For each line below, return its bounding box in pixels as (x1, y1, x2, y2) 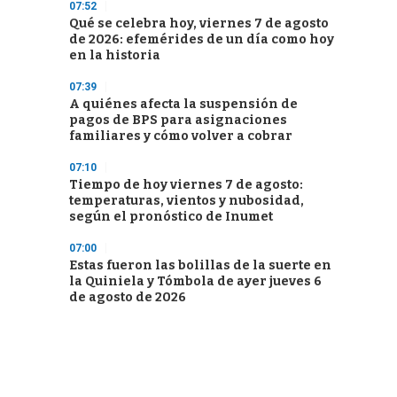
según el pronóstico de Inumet (69, 209, 273, 224)
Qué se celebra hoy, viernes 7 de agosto (69, 16, 329, 31)
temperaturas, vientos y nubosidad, (69, 193, 304, 208)
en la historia (69, 48, 160, 63)
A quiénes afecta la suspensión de (69, 97, 298, 112)
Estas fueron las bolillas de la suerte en (69, 258, 331, 273)
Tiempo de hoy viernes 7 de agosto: (69, 177, 303, 192)
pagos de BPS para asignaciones (69, 113, 287, 128)
